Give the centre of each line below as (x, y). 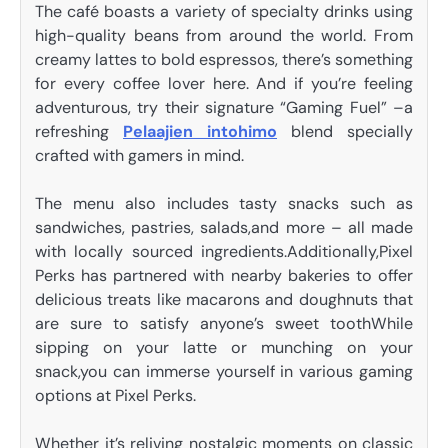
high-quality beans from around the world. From (224, 35)
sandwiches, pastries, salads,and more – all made (224, 227)
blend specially (345, 131)
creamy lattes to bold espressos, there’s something (224, 59)
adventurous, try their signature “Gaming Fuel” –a (224, 107)
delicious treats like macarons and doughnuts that (224, 299)
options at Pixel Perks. (115, 395)
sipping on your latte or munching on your (224, 347)
